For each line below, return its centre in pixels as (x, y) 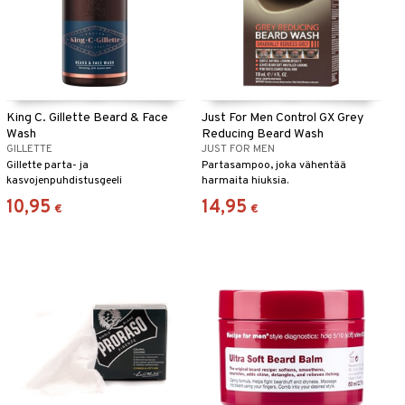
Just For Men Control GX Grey (282, 118)
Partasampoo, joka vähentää (273, 166)
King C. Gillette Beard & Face (87, 118)
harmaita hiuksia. (245, 181)
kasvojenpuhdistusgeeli (64, 181)
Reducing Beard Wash (262, 135)
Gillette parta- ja (47, 166)
